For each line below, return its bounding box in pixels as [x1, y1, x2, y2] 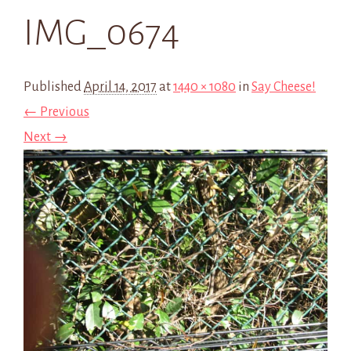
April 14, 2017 [84, 80, 157, 94]
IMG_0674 [24, 13, 179, 52]
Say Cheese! [251, 80, 316, 94]
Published [24, 80, 84, 94]
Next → [24, 130, 67, 144]
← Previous [24, 105, 89, 119]
